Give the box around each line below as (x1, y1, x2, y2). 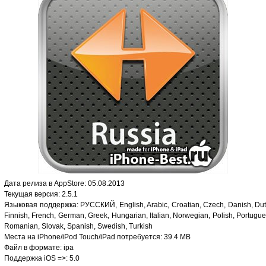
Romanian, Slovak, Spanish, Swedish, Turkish (4, 222, 153, 230)
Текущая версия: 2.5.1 (4, 190, 78, 198)
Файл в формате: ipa (4, 243, 74, 252)
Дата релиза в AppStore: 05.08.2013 (4, 179, 125, 188)
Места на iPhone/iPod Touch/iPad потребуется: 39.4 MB (4, 233, 191, 241)
